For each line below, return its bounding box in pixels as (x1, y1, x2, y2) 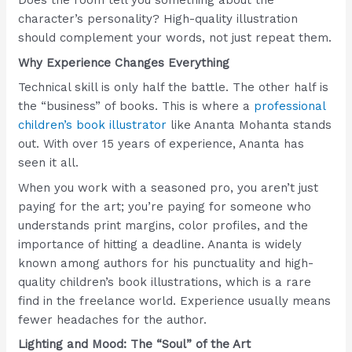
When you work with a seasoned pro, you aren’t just (18, 180, 319, 195)
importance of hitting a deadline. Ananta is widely (18, 236, 302, 251)
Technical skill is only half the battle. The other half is (18, 80, 329, 95)
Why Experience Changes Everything (18, 55, 230, 70)
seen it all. (18, 156, 79, 170)
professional (254, 99, 326, 114)
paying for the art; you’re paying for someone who (18, 199, 312, 214)
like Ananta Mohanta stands (167, 118, 332, 133)
